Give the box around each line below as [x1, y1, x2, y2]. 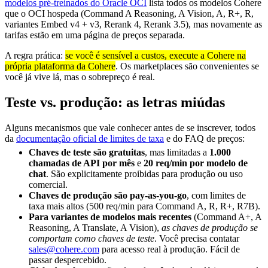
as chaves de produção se [162, 222, 258, 233]
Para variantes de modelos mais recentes [29, 211, 191, 222]
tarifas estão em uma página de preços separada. [5, 30, 185, 41]
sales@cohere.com [29, 243, 99, 254]
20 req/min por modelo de [144, 157, 248, 168]
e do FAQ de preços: [164, 133, 245, 144]
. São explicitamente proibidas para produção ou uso [46, 168, 243, 179]
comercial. [29, 179, 68, 190]
